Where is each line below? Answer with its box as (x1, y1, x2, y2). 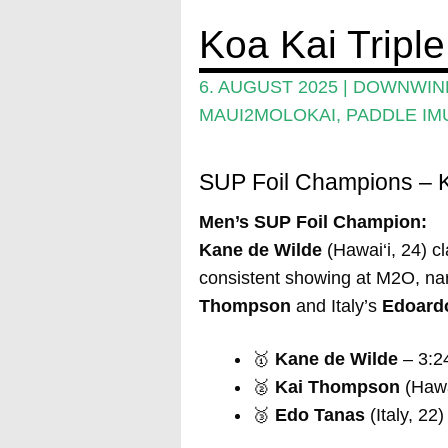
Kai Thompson (274, 377, 400, 398)
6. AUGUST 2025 (198, 77, 338, 98)
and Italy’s (290, 296, 382, 317)
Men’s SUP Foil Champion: (198, 212, 427, 233)
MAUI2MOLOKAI (198, 105, 336, 126)
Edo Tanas (274, 405, 365, 426)
